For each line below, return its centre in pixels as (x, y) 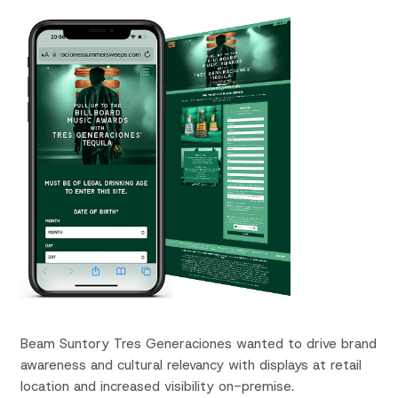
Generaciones (188, 343)
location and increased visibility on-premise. (157, 386)
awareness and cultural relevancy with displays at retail (191, 365)
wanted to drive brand (304, 343)
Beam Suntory (67, 343)
